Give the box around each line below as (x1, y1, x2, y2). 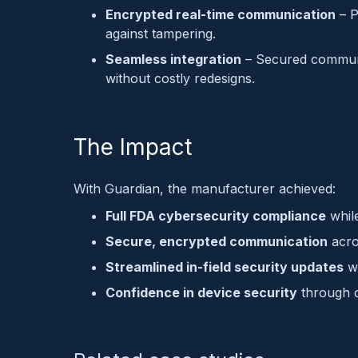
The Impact (74, 133, 192, 161)
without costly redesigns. (105, 70, 255, 86)
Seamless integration (105, 50, 241, 67)
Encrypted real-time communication (105, 6, 336, 22)
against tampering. (105, 25, 216, 42)
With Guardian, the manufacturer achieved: (74, 180, 336, 197)
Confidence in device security (105, 284, 297, 300)
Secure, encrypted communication (105, 233, 328, 249)
